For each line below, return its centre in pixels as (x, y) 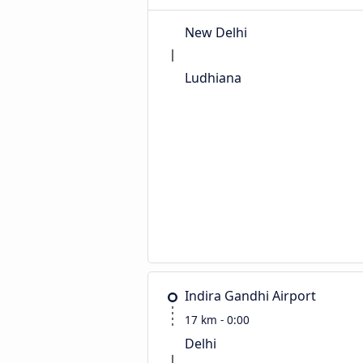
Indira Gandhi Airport (250, 296)
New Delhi (216, 32)
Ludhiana (213, 78)
